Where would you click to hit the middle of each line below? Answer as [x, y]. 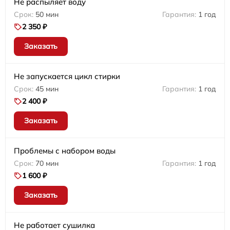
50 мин [47, 15]
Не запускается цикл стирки [67, 76]
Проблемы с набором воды [65, 151]
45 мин [47, 89]
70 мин [47, 164]
